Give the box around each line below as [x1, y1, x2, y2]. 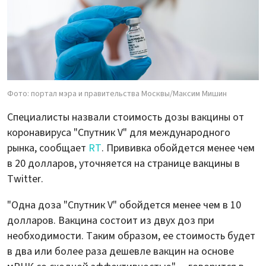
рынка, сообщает [7, 141, 88, 156]
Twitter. [7, 172, 43, 187]
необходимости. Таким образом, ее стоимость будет [7, 229, 255, 244]
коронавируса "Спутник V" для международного [7, 125, 230, 141]
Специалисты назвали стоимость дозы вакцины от [7, 110, 244, 125]
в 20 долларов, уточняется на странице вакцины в [7, 156, 240, 172]
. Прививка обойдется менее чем [102, 141, 255, 156]
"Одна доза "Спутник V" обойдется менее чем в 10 [7, 198, 241, 213]
